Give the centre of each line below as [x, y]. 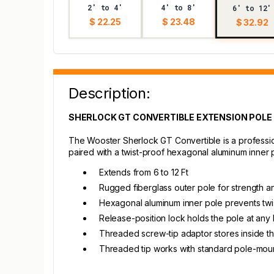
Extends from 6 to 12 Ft [144, 172]
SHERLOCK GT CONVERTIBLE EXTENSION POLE [170, 117]
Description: [109, 93]
